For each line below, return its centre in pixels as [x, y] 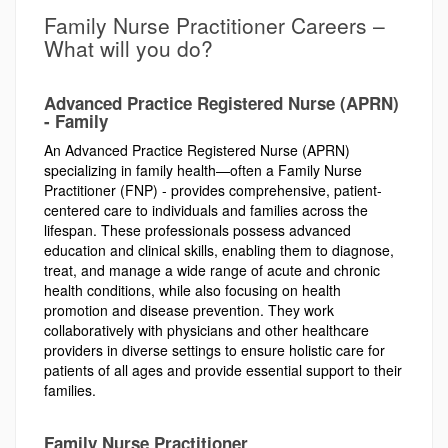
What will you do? [128, 47]
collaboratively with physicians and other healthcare [206, 329]
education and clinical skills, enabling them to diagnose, [219, 249]
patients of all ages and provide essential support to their [223, 369]
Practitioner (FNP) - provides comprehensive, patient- [213, 189]
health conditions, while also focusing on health [192, 289]
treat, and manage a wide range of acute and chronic [212, 269]
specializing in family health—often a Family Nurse [203, 169]
